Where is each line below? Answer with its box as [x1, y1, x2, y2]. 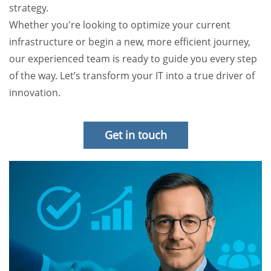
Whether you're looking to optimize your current [9, 18, 230, 32]
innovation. [9, 86, 60, 100]
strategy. [9, 1, 48, 15]
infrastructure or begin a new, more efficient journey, [9, 35, 250, 49]
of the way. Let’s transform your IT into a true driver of [9, 69, 255, 83]
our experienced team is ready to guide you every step [9, 52, 257, 66]
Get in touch [104, 128, 167, 143]
